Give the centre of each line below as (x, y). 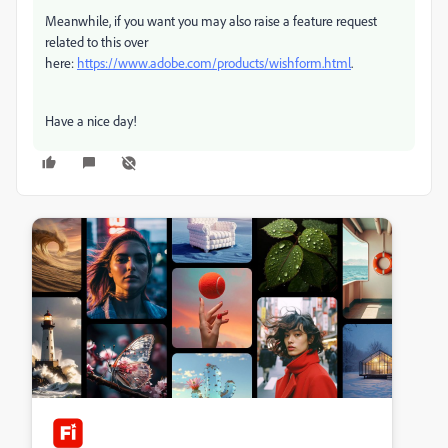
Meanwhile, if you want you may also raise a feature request (211, 20)
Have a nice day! (92, 120)
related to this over (96, 41)
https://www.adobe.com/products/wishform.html (214, 62)
